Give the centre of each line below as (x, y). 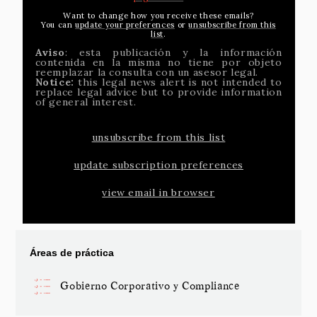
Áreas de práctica (72, 253)
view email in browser (158, 192)
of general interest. (86, 102)
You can (58, 25)
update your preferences (125, 25)
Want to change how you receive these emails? (158, 16)
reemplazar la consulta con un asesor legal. (147, 72)
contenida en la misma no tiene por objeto (158, 62)
